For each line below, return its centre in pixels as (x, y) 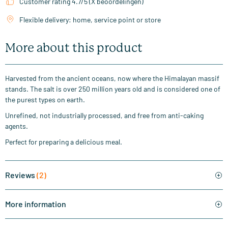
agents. (17, 126)
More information (36, 204)
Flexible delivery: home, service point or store (90, 20)
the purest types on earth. (45, 100)
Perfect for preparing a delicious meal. (64, 142)
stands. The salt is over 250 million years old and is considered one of (113, 89)
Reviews (21, 175)
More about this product (74, 48)
